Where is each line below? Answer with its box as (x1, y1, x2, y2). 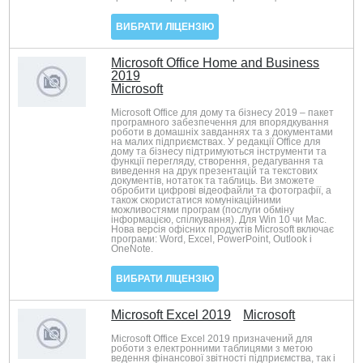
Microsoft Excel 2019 (111, 308, 232, 322)
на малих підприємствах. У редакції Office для (111, 136, 322, 147)
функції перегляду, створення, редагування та (111, 156, 324, 167)
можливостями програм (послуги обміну (111, 204, 295, 216)
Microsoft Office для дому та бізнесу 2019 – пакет (111, 107, 335, 118)
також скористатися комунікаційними (111, 194, 282, 206)
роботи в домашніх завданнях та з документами (111, 126, 334, 138)
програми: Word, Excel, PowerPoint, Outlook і (111, 233, 313, 245)
